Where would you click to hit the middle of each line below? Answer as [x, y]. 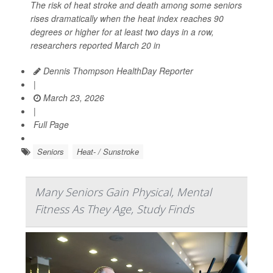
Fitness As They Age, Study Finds [114, 209]
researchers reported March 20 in [95, 45]
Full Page [51, 125]
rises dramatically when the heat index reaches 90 [127, 19]
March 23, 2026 [73, 98]
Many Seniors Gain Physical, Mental [123, 192]
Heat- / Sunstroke [108, 152]
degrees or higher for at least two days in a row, [122, 32]
